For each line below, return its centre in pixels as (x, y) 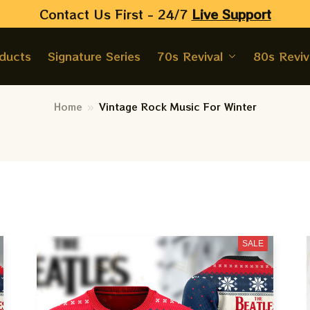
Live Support (231, 13)
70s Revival (190, 56)
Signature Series (94, 56)
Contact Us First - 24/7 (115, 13)
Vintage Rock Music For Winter (177, 107)
